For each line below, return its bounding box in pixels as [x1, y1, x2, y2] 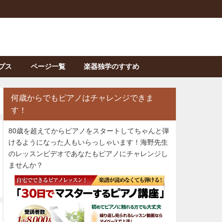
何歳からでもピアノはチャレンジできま [11, 93, 154, 102]
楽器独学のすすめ [84, 62, 140, 71]
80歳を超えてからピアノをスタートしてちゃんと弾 [8, 126, 169, 135]
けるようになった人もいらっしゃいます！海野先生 [8, 138, 168, 146]
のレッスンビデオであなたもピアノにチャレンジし [8, 149, 168, 158]
